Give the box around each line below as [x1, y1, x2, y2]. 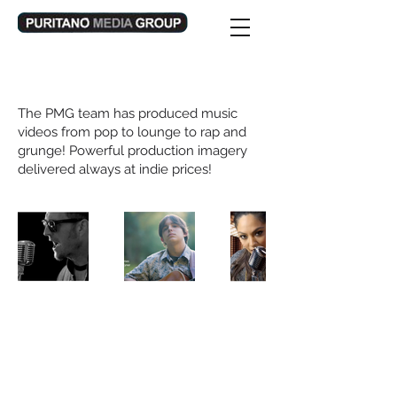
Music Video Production [18, 73, 167, 89]
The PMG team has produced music [18, 105, 237, 121]
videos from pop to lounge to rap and [18, 124, 246, 140]
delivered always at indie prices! [18, 161, 212, 177]
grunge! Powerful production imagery [18, 143, 247, 159]
